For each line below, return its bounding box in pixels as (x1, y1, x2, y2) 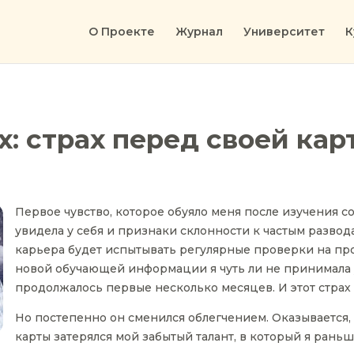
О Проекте (88, 24, 155, 39)
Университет (243, 24, 325, 39)
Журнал (175, 24, 223, 39)
